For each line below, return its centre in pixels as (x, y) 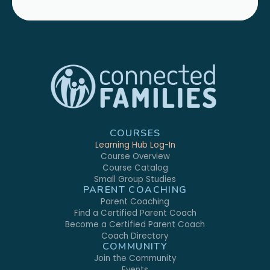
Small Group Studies (135, 179)
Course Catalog (135, 168)
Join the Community (135, 258)
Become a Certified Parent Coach (135, 224)
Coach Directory (135, 236)
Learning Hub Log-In (135, 145)
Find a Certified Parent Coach (135, 213)
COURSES (135, 133)
